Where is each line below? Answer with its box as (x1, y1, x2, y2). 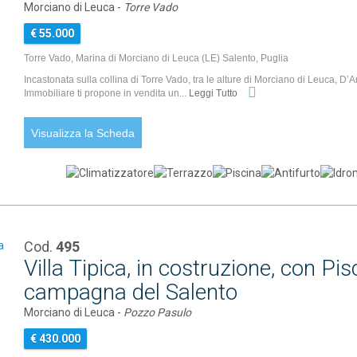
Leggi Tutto (189, 88, 241, 100)
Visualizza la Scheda (31, 127, 135, 139)
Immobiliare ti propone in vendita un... (24, 88, 190, 100)
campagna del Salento (24, 279, 238, 305)
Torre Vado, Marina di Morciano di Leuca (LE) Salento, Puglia (24, 53, 289, 64)
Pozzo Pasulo (124, 306, 192, 319)
